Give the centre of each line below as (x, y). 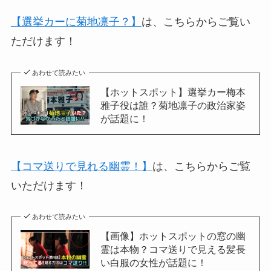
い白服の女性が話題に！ (153, 263)
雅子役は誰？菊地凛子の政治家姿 (173, 105)
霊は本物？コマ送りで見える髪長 (173, 250)
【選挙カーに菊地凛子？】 (76, 21)
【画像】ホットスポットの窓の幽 (173, 236)
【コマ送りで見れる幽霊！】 (81, 166)
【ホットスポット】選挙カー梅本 (173, 92)
